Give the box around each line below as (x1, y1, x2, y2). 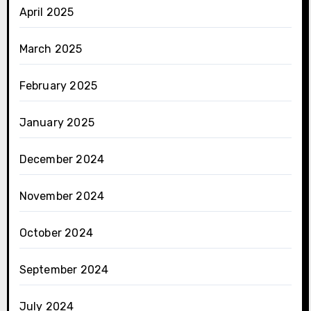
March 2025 (19, 42, 83, 56)
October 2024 (19, 226, 93, 240)
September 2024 (19, 263, 109, 277)
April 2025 (19, 6, 74, 19)
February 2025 (19, 79, 98, 93)
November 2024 (19, 190, 105, 203)
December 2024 (19, 153, 105, 167)
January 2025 (19, 116, 94, 130)
